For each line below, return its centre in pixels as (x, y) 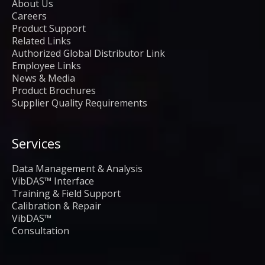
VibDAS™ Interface (53, 181)
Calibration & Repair (56, 206)
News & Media (43, 78)
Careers (29, 16)
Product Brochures (54, 90)
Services (36, 143)
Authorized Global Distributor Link (88, 53)
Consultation (41, 230)
